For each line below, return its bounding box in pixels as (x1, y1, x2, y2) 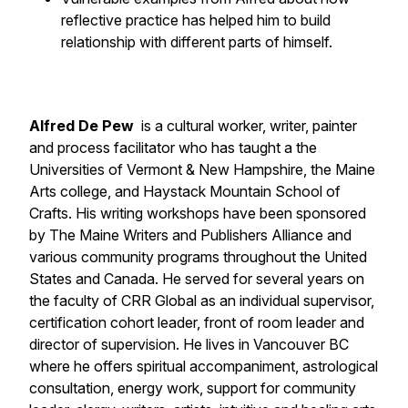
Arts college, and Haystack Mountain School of (29, 182, 341, 200)
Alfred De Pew (29, 117, 138, 135)
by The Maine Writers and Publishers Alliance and (29, 226, 352, 244)
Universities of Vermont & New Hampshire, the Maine (29, 160, 375, 178)
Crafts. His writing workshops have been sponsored (29, 204, 366, 222)
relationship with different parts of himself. (61, 33, 332, 51)
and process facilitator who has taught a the (29, 138, 317, 157)
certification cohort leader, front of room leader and (29, 313, 364, 331)
